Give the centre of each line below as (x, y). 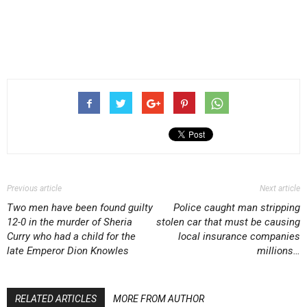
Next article (280, 188)
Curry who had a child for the (71, 236)
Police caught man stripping (237, 208)
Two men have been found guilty (80, 208)
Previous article (34, 188)
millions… (279, 251)
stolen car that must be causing (228, 222)
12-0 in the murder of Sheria (70, 222)
